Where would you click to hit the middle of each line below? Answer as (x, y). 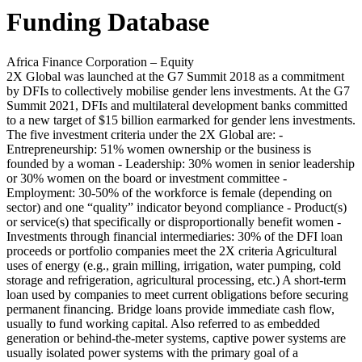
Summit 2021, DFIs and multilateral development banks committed (177, 105)
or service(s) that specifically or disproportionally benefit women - (174, 221)
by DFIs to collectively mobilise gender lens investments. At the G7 (178, 90)
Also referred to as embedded (245, 323)
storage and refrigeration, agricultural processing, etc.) (143, 280)
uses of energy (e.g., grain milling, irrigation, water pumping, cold (174, 265)
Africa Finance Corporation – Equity (100, 61)
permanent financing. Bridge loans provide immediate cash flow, (170, 309)
